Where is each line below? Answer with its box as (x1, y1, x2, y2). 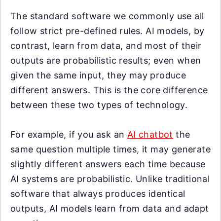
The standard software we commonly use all (10, 10, 204, 21)
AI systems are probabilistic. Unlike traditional (10, 173, 210, 184)
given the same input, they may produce (10, 70, 186, 80)
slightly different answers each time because (10, 158, 206, 169)
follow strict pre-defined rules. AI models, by (10, 25, 205, 36)
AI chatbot (127, 129, 173, 140)
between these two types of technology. (10, 99, 188, 110)
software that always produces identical (10, 188, 185, 199)
